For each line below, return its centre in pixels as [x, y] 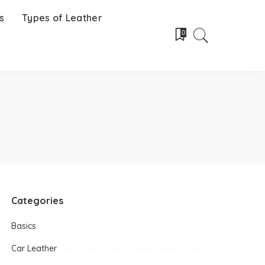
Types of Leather [62, 18]
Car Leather [34, 248]
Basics [24, 226]
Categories [38, 201]
